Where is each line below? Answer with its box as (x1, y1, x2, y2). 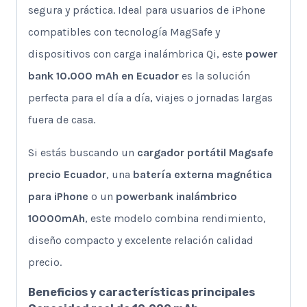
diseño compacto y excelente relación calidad (28, 234, 254, 247)
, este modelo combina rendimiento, (85, 212, 266, 225)
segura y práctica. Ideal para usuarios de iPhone (28, 3, 265, 17)
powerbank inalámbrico (116, 190, 237, 204)
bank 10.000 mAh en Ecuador (28, 69, 179, 83)
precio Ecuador (28, 168, 106, 182)
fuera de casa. (28, 113, 95, 127)
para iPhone (28, 190, 88, 204)
